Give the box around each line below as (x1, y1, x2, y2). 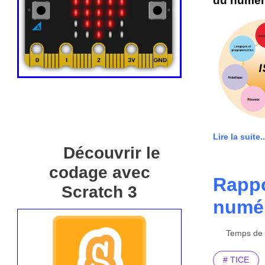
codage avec (49, 163, 150, 182)
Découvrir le (63, 144, 161, 163)
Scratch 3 (62, 183, 137, 202)
